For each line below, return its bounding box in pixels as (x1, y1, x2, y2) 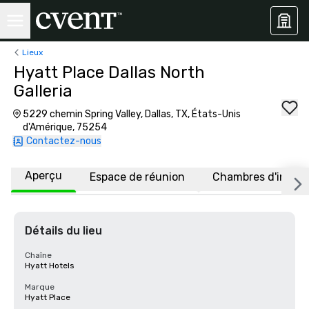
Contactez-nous (26, 135, 101, 147)
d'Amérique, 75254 (22, 121, 107, 133)
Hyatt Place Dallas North (14, 63, 205, 82)
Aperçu (25, 169, 62, 182)
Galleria (14, 81, 72, 101)
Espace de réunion (90, 170, 185, 183)
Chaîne (25, 250, 52, 260)
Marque (25, 282, 54, 292)
